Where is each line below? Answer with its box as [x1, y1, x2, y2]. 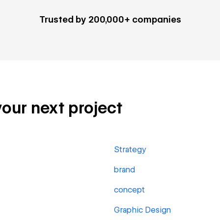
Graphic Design [114, 205, 171, 215]
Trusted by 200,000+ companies [39, 14, 181, 25]
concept [114, 185, 145, 194]
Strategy [114, 145, 146, 154]
